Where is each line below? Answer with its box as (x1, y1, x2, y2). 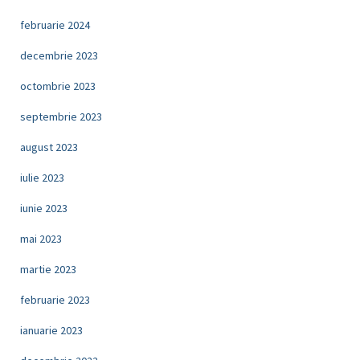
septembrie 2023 (20, 108, 102, 124)
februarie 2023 (20, 292, 90, 307)
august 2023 (20, 139, 78, 154)
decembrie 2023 (20, 47, 98, 63)
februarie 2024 (20, 17, 90, 32)
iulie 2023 (20, 170, 64, 185)
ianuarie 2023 (20, 322, 83, 337)
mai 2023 (20, 231, 62, 246)
